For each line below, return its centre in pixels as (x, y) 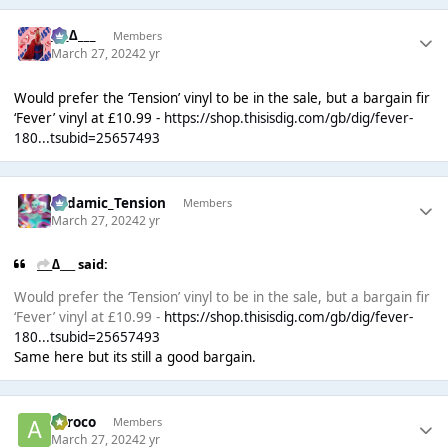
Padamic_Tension (109, 202)
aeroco (74, 421)
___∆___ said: (73, 264)
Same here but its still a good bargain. (134, 356)
